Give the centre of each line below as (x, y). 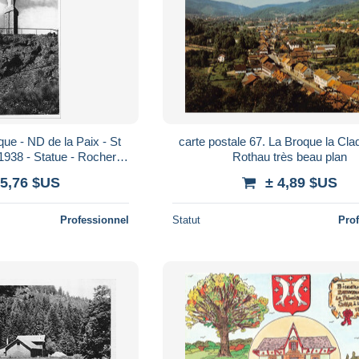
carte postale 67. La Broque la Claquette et (252, 141)
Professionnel (95, 220)
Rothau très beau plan (310, 156)
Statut (187, 220)
